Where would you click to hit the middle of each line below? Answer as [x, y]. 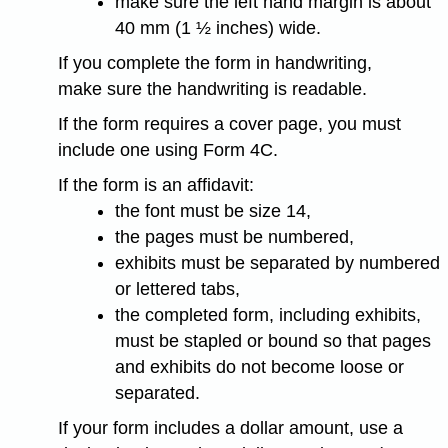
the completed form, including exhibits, [268, 314]
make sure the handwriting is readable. [212, 89]
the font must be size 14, [213, 210]
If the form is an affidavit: [155, 184]
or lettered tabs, [178, 288]
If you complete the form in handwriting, [214, 63]
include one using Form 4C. [167, 150]
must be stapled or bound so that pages [273, 340]
